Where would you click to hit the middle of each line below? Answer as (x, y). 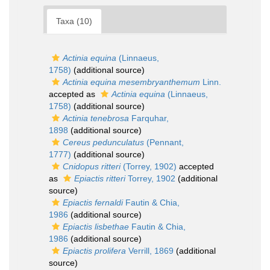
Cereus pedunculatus (103, 142)
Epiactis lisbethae (96, 227)
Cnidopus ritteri (92, 166)
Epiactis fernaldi (93, 202)
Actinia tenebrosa (96, 118)
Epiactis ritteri (100, 178)
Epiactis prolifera (94, 251)
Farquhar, (149, 118)
